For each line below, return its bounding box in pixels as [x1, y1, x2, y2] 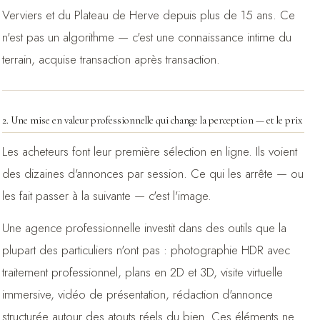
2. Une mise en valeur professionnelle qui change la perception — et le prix [1, 114, 302, 126]
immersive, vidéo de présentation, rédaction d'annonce [1, 285, 273, 303]
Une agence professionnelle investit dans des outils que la [1, 219, 286, 236]
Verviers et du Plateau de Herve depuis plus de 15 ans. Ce [1, 6, 295, 24]
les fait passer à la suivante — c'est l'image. [1, 186, 211, 204]
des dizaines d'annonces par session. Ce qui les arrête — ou [1, 164, 304, 182]
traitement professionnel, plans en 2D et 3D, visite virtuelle [1, 263, 283, 281]
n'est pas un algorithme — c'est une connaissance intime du [1, 28, 291, 46]
